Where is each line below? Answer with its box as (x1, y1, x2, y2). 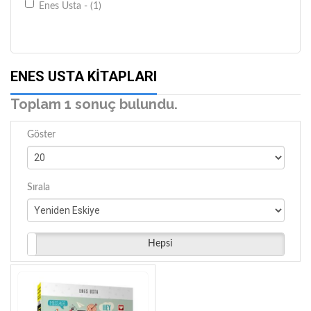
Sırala (26, 182, 50, 192)
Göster (26, 129, 56, 140)
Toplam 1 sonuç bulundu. (10, 96, 178, 112)
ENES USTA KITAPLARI (10, 68, 157, 85)
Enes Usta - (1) (39, 1, 101, 11)
